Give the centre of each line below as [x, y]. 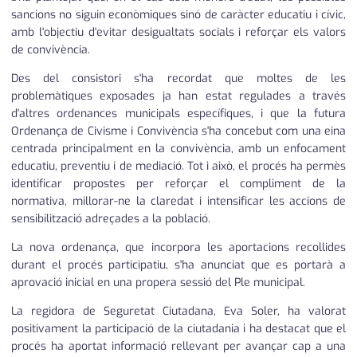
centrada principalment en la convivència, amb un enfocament [178, 149]
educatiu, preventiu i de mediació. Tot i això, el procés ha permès [178, 167]
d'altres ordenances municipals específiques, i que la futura [178, 114]
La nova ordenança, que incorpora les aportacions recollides [178, 248]
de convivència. [51, 50]
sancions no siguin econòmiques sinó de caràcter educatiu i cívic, [178, 15]
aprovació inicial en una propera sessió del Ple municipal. [158, 283]
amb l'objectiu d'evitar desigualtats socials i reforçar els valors [178, 33]
